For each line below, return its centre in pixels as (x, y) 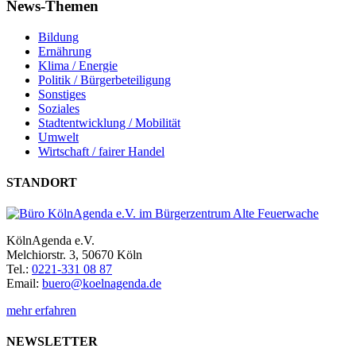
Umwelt (58, 137)
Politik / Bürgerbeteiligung (104, 79)
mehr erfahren (41, 311)
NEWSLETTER (52, 342)
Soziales (59, 108)
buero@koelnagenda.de (102, 284)
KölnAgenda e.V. (50, 241)
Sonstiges (62, 94)
